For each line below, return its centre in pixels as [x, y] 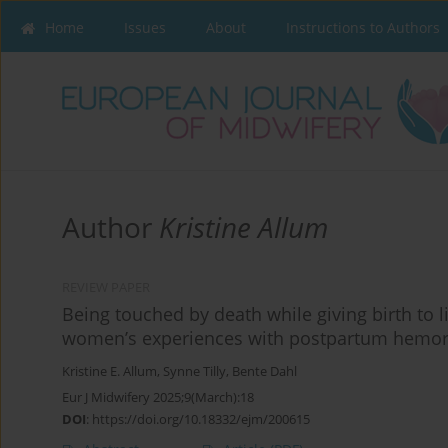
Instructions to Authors [363, 27]
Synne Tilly [194, 372]
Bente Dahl [264, 372]
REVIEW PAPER [106, 288]
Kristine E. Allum [109, 372]
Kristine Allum [243, 227]
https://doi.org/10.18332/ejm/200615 [201, 419]
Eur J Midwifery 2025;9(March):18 [158, 397]
